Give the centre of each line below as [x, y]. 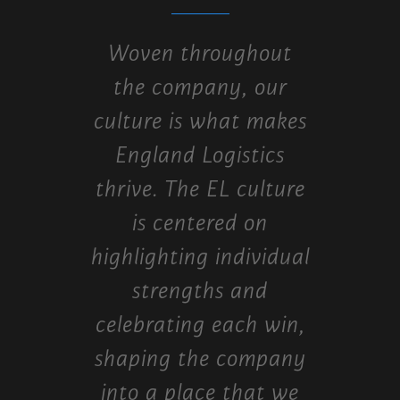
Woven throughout [200, 54]
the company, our [200, 88]
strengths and [200, 292]
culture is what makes [200, 122]
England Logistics [200, 156]
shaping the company [200, 359]
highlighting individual [200, 258]
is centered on [200, 224]
